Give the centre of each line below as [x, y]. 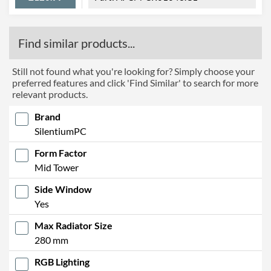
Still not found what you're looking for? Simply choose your [133, 71]
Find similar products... [77, 43]
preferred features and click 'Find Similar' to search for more [135, 82]
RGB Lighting [62, 261]
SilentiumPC [60, 131]
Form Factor [61, 152]
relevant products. [50, 94]
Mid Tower [57, 167]
